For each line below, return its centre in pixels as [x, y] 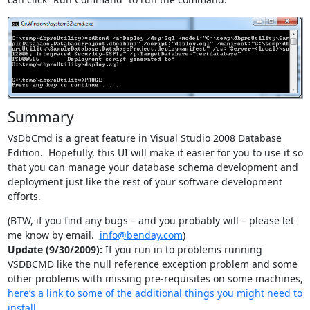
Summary [40, 117]
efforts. [24, 196]
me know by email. [53, 235]
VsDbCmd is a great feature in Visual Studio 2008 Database [144, 138]
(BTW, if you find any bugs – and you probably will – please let [151, 220]
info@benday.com [141, 235]
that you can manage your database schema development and [153, 167]
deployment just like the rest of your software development [145, 181]
